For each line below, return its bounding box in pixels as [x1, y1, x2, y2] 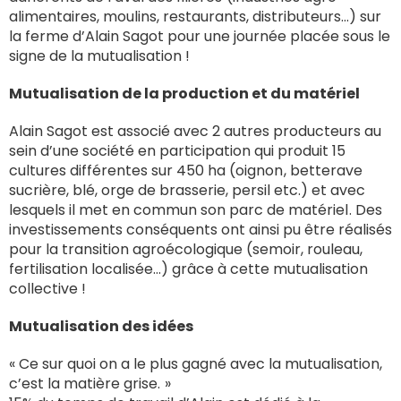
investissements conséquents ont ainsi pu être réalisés [9, 218, 392, 240]
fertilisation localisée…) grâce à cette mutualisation [9, 258, 368, 279]
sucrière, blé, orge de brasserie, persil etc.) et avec [9, 179, 365, 200]
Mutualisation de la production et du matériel [9, 82, 363, 104]
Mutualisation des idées [9, 315, 196, 337]
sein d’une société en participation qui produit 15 [9, 140, 346, 161]
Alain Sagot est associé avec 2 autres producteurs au [9, 120, 381, 141]
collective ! [9, 277, 86, 299]
